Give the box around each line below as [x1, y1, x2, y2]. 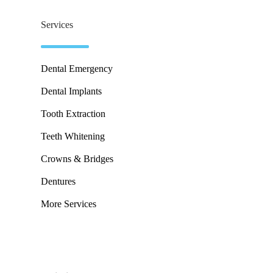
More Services [41, 198, 97, 209]
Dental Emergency [41, 63, 113, 74]
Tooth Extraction [41, 108, 106, 119]
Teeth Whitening [41, 130, 105, 141]
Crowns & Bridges [41, 153, 114, 164]
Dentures [41, 175, 76, 186]
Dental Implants [41, 85, 102, 96]
